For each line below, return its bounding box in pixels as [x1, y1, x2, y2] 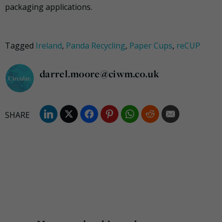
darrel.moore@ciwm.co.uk [40, 67, 159, 81]
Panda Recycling [66, 40, 125, 52]
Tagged [5, 40, 36, 52]
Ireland [36, 40, 62, 52]
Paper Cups [129, 40, 172, 52]
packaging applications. [5, 1, 92, 13]
